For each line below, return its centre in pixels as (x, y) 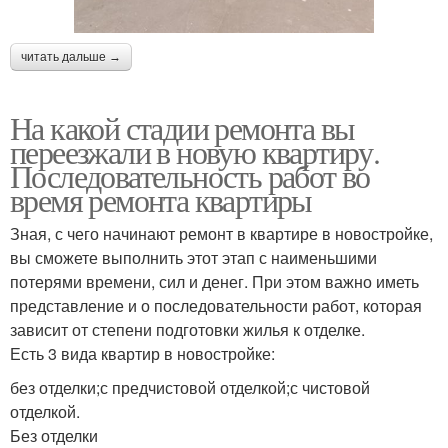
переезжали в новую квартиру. (195, 151)
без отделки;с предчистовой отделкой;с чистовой (190, 387)
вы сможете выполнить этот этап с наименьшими (193, 257)
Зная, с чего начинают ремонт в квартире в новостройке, (221, 233)
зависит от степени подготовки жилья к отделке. (187, 329)
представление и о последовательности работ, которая (216, 305)
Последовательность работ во (190, 175)
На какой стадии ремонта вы (182, 127)
